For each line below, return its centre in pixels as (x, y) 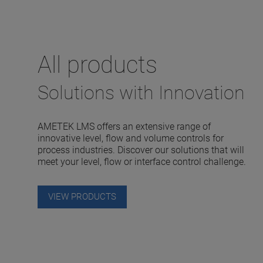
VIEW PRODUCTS (82, 196)
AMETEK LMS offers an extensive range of (124, 126)
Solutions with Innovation (141, 92)
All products (98, 65)
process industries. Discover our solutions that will (141, 150)
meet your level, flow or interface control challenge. (142, 161)
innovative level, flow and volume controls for (131, 138)
